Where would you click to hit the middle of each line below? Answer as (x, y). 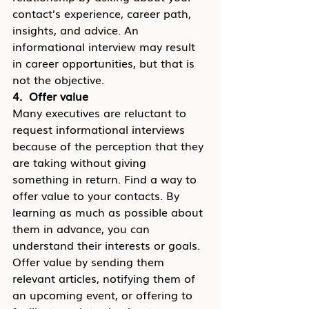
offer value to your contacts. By (98, 195)
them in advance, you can (83, 228)
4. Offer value (50, 96)
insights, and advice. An (77, 30)
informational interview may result (106, 46)
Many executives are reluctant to (101, 112)
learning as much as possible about (109, 212)
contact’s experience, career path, (103, 13)
